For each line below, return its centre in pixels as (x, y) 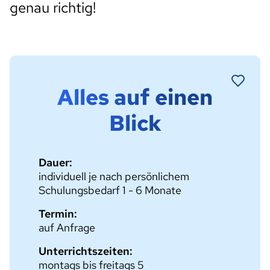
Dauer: (55, 162)
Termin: (58, 214)
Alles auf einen (135, 97)
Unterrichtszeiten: (86, 251)
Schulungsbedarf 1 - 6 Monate (110, 190)
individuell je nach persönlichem (114, 176)
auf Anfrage (67, 228)
